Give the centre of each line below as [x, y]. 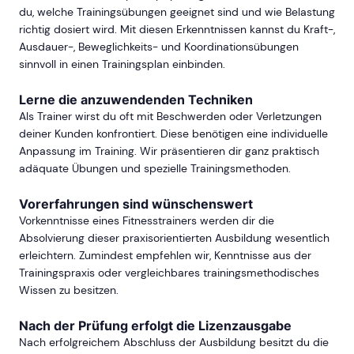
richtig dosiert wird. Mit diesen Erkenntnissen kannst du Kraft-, [177, 30]
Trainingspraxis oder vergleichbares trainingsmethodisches [169, 273]
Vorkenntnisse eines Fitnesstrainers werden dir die [147, 221]
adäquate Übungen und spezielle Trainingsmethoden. [155, 169]
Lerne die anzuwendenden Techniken [136, 100]
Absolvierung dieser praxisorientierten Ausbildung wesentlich [174, 238]
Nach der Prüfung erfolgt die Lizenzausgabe [155, 326]
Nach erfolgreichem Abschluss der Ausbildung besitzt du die [174, 343]
